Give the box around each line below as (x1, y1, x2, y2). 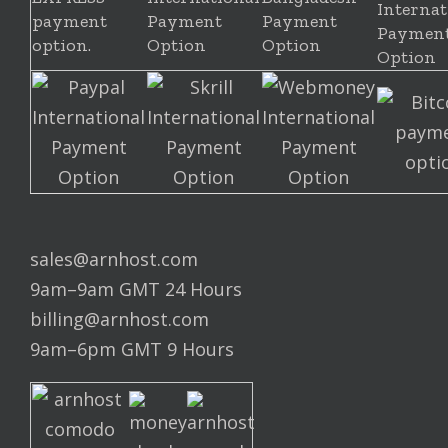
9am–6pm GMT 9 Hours (30, 337, 234, 361)
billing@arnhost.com (30, 307, 209, 331)
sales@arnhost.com (30, 247, 198, 271)
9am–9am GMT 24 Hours (30, 277, 242, 301)
